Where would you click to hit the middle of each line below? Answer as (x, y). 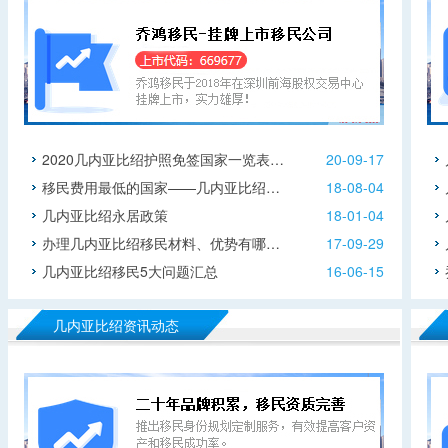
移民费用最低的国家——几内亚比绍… (161, 187)
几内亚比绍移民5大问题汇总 (130, 271)
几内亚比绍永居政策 (105, 215)
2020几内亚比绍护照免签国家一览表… (163, 159)
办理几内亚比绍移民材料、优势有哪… (161, 243)
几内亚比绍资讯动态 (116, 325)
